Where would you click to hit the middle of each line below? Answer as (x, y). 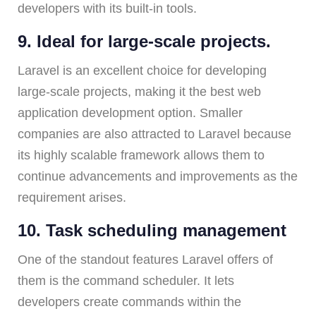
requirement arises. (72, 197)
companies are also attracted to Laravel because (154, 134)
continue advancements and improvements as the (158, 176)
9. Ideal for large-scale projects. (144, 41)
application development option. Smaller (130, 113)
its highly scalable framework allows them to (141, 155)
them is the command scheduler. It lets (126, 280)
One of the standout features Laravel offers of (145, 259)
